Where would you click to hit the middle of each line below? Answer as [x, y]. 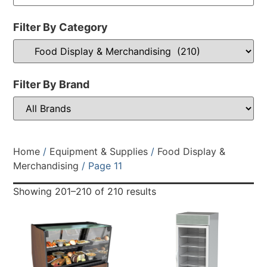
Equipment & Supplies [99, 152]
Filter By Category [61, 27]
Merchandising [46, 166]
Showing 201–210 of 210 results [85, 192]
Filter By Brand [52, 85]
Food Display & [192, 152]
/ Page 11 [101, 166]
